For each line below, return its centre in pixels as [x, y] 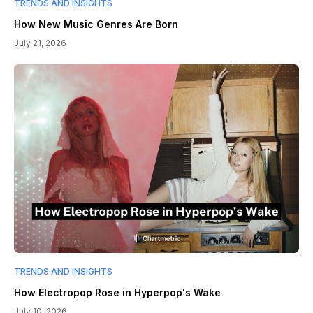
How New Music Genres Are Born [96, 24]
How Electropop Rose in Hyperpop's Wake [117, 293]
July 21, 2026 [40, 43]
